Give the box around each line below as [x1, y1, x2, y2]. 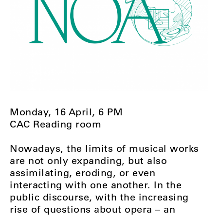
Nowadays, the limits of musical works [10, 142, 199, 155]
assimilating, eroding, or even [10, 166, 155, 179]
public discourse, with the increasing [10, 191, 189, 203]
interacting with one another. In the [10, 179, 182, 191]
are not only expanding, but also [10, 154, 167, 167]
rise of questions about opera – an [10, 203, 175, 216]
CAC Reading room [10, 118, 101, 130]
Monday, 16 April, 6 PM [10, 106, 123, 118]
